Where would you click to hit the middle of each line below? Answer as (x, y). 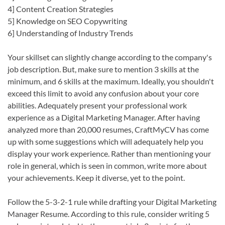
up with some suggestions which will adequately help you (105, 141)
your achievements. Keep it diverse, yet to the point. (96, 177)
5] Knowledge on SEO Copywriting (67, 21)
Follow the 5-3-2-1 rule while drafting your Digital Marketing (112, 201)
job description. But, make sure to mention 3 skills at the (103, 69)
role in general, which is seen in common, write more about (107, 165)
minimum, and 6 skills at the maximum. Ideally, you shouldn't (111, 81)
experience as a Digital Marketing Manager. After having (104, 117)
